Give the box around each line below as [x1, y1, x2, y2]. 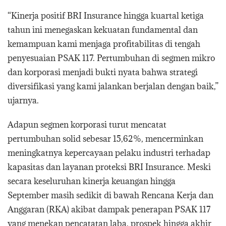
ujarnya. [8, 94, 39, 106]
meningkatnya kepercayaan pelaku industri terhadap [8, 147, 210, 158]
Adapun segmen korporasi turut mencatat [8, 119, 166, 130]
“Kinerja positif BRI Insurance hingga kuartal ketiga [8, 10, 204, 21]
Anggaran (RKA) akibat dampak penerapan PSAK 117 [8, 203, 210, 215]
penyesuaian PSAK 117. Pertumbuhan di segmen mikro [8, 52, 215, 64]
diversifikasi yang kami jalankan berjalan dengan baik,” [8, 80, 218, 92]
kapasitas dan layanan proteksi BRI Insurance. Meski [8, 161, 211, 173]
